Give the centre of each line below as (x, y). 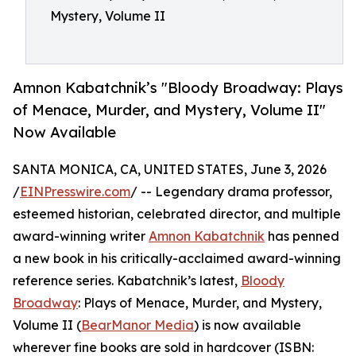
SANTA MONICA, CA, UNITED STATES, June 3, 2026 (170, 170)
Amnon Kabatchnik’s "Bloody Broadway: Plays (178, 88)
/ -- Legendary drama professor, (231, 192)
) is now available (248, 325)
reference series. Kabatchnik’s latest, (127, 281)
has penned (302, 236)
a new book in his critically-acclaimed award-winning (177, 259)
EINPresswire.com (75, 192)
